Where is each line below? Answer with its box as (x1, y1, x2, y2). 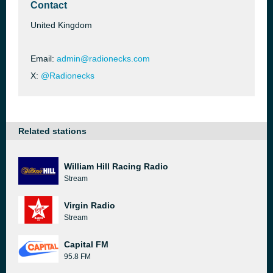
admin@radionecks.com (57, 54, 150, 63)
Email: (30, 54, 57, 63)
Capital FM (64, 239, 108, 249)
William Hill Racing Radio (64, 161, 168, 171)
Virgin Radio (64, 200, 115, 210)
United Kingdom (30, 20, 92, 30)
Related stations (18, 126, 87, 136)
